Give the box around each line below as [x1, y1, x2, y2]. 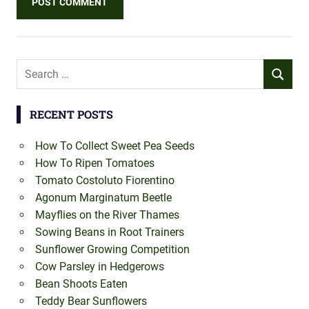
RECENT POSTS [29, 107, 113, 122]
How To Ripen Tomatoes [34, 157, 154, 170]
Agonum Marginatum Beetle [34, 191, 172, 205]
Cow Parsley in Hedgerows [34, 260, 164, 274]
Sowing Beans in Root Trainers [34, 226, 184, 239]
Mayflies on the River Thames [34, 208, 179, 222]
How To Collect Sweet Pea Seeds [34, 139, 195, 153]
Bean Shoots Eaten [34, 277, 128, 291]
